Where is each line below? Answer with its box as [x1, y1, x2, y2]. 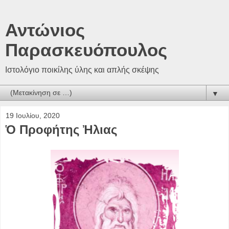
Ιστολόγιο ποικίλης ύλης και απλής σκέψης [5, 65, 159, 74]
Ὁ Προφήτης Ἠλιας [6, 123, 117, 136]
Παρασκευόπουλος [5, 40, 167, 60]
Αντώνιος [5, 20, 85, 40]
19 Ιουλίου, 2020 [6, 111, 60, 120]
